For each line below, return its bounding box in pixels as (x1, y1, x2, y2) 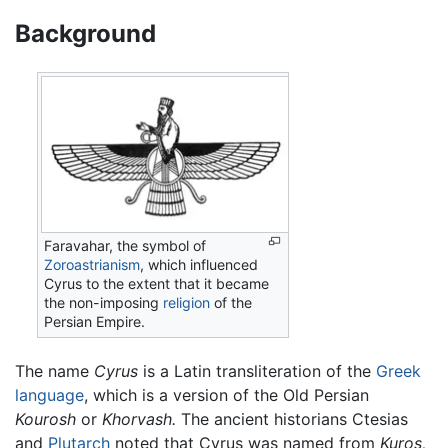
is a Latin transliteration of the (138, 360, 376, 381)
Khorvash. (102, 408, 176, 429)
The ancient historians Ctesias (176, 408, 408, 429)
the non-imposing (44, 293, 164, 311)
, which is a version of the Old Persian (84, 384, 369, 405)
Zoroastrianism (44, 255, 141, 273)
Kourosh (15, 408, 76, 429)
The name (15, 360, 94, 381)
